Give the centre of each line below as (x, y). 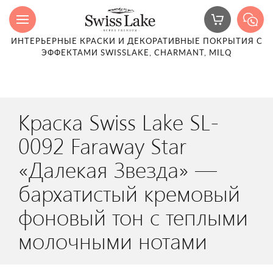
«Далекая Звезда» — (118, 169)
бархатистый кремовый (129, 193)
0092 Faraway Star (102, 145)
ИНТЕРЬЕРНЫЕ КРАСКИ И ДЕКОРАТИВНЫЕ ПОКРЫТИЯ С (136, 42)
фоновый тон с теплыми (133, 216)
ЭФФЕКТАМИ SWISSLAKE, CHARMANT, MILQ (136, 53)
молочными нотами (113, 240)
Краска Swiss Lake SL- (119, 121)
